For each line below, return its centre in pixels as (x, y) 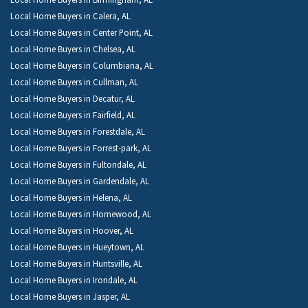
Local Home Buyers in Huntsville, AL (76, 264)
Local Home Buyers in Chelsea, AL (73, 49)
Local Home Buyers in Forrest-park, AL (81, 148)
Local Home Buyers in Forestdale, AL (78, 132)
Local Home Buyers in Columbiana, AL (82, 66)
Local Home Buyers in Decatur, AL (73, 99)
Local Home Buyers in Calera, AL (70, 16)
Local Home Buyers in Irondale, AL (74, 280)
